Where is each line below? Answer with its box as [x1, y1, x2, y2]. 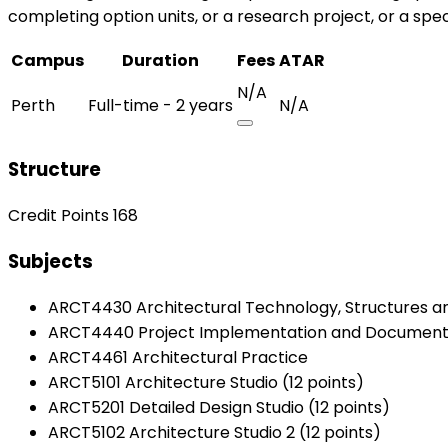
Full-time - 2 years [88, 93, 233, 117]
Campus [11, 48, 84, 72]
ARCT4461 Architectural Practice [48, 345, 308, 369]
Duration [122, 48, 199, 72]
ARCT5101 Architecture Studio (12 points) [48, 370, 364, 394]
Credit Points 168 [8, 204, 138, 228]
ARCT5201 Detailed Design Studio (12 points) [48, 395, 390, 419]
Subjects [8, 247, 93, 275]
